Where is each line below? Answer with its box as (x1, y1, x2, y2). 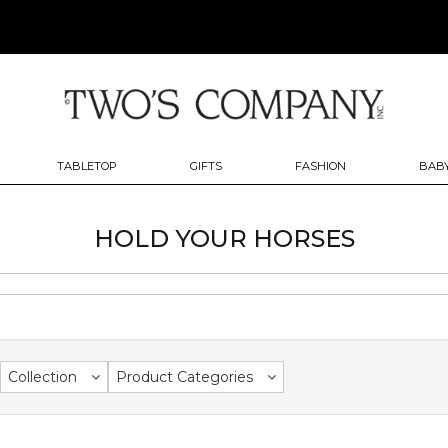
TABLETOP (56, 159, 117, 173)
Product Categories (116, 368, 254, 386)
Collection (8, 368, 78, 386)
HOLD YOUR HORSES (93, 224, 355, 253)
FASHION (295, 159, 347, 173)
